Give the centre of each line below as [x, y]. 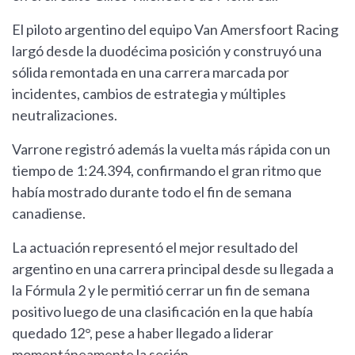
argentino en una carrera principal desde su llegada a [173, 269]
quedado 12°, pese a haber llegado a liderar [143, 333]
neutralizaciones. [65, 115]
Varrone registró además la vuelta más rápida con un [171, 149]
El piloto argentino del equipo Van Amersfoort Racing [175, 30]
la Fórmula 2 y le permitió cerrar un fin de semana [161, 290]
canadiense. [50, 214]
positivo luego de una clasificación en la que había [162, 312]
